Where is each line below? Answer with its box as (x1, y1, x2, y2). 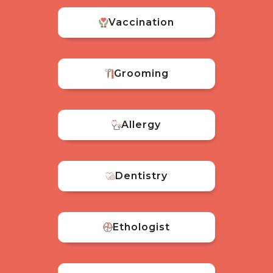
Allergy (121, 118, 161, 130)
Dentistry (115, 169, 168, 182)
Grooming (113, 67, 169, 79)
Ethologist (112, 221, 170, 233)
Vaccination (108, 16, 174, 28)
